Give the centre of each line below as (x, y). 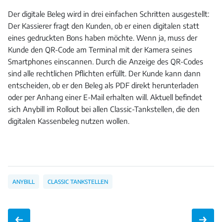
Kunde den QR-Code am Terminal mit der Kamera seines (100, 50)
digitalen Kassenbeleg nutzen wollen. (69, 121)
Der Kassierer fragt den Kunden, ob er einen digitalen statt (104, 26)
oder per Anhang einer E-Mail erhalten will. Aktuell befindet (105, 97)
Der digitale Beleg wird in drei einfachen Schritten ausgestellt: (109, 14)
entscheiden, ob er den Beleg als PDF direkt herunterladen (103, 85)
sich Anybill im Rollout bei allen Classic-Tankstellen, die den (104, 109)
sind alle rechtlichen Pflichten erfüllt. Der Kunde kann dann (104, 74)
